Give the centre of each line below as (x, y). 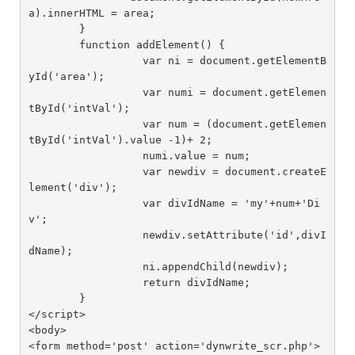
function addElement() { (53, 44)
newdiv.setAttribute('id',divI (79, 235)
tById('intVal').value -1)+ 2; (120, 139)
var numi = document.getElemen (79, 92)
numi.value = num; (79, 155)
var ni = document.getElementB (79, 60)
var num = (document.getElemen (79, 124)
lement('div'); (73, 187)
